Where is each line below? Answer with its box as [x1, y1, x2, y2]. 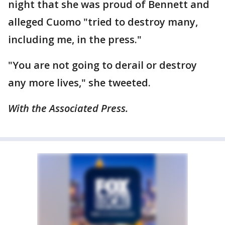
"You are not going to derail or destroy [8, 58, 197, 72]
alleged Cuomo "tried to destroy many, [8, 15, 198, 29]
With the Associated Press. [8, 101, 128, 115]
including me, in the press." [8, 33, 142, 46]
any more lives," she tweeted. [8, 76, 151, 89]
